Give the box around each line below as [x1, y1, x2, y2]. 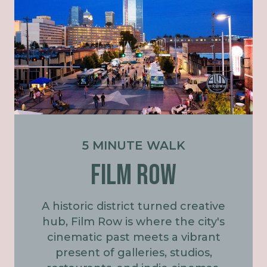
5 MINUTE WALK [82, 138, 185, 153]
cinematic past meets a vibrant [46, 231, 221, 244]
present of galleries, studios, [55, 246, 212, 260]
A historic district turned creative [42, 200, 225, 213]
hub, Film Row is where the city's [42, 215, 225, 229]
